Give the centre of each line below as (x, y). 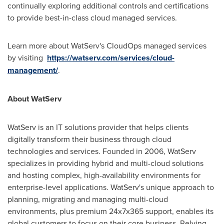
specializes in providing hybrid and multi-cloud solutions (105, 163)
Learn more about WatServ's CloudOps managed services (107, 45)
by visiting (27, 57)
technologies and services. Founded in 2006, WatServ (102, 151)
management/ (33, 70)
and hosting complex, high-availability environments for (104, 175)
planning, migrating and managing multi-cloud (88, 199)
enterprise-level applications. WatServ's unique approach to (111, 187)
